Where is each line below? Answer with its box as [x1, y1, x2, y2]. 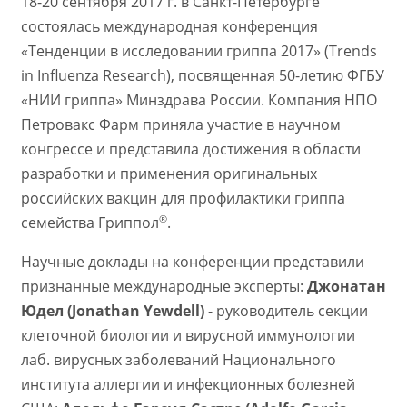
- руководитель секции [203, 301, 368, 322]
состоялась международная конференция [20, 16, 318, 37]
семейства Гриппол [20, 213, 159, 233]
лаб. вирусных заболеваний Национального [20, 350, 336, 371]
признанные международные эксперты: [20, 276, 307, 297]
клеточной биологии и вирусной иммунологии [20, 325, 355, 346]
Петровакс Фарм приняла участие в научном [20, 114, 341, 135]
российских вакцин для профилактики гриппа [20, 188, 345, 209]
